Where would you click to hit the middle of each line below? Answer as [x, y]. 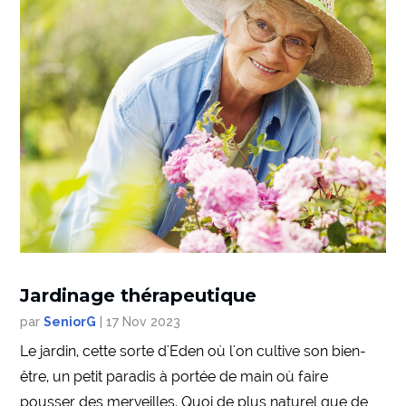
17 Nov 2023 [144, 322]
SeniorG [70, 322]
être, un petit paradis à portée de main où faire [174, 377]
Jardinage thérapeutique [139, 296]
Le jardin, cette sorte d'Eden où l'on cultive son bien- [193, 352]
